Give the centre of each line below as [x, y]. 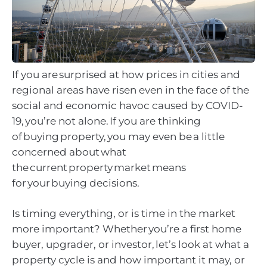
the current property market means [99, 167]
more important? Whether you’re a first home [127, 229]
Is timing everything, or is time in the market [124, 214]
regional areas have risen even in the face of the [131, 90]
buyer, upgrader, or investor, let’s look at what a [131, 245]
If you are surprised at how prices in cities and [126, 74]
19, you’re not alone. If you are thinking [106, 121]
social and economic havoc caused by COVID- [128, 105]
